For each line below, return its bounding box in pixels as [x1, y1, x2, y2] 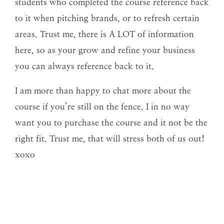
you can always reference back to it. [15, 61, 154, 71]
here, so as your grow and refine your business [15, 45, 195, 55]
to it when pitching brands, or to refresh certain [15, 13, 199, 23]
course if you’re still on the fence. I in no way [15, 101, 189, 112]
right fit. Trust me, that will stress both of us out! [15, 133, 204, 144]
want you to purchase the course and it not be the [15, 117, 207, 128]
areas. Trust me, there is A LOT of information [15, 29, 194, 39]
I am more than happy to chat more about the [15, 85, 191, 96]
